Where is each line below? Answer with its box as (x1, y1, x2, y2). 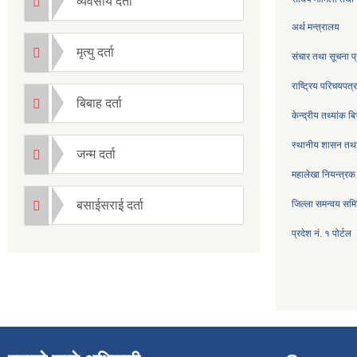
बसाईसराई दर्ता (76, 198, 143, 212)
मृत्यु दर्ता (76, 45, 114, 59)
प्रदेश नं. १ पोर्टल (292, 227, 351, 239)
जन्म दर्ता (76, 147, 116, 161)
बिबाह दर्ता (76, 96, 122, 110)
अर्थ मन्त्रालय (292, 21, 339, 33)
